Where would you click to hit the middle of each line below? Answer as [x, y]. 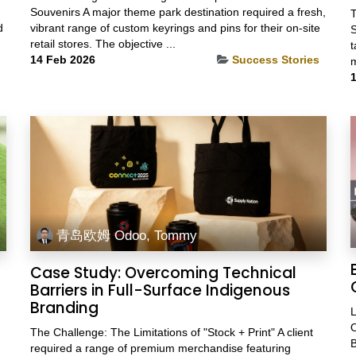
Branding [64, 308]
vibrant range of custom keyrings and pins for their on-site [175, 27]
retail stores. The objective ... [103, 43]
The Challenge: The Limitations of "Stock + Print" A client [171, 332]
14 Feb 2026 [62, 59]
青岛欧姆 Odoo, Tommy [127, 236]
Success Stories [275, 59]
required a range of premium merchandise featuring [160, 348]
